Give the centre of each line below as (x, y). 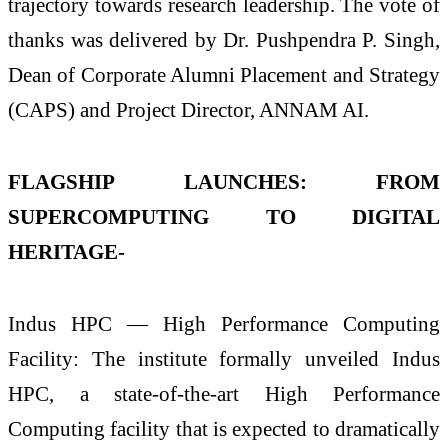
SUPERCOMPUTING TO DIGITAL (224, 216)
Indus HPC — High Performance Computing (224, 323)
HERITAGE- (66, 251)
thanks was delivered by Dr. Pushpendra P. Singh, (224, 40)
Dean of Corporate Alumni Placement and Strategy (224, 75)
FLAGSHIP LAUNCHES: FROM (224, 181)
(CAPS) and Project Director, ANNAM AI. (188, 110)
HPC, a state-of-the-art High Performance (224, 393)
